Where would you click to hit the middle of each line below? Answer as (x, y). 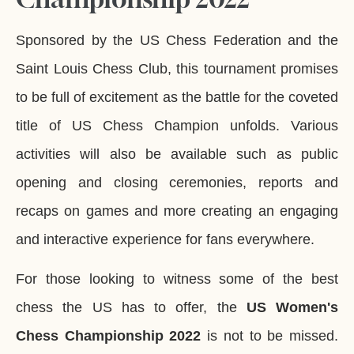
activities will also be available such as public (177, 154)
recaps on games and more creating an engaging (177, 211)
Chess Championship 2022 (109, 336)
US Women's (292, 308)
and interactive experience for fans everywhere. (165, 239)
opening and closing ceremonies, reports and (177, 182)
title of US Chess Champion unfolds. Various (177, 125)
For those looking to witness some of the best (177, 279)
